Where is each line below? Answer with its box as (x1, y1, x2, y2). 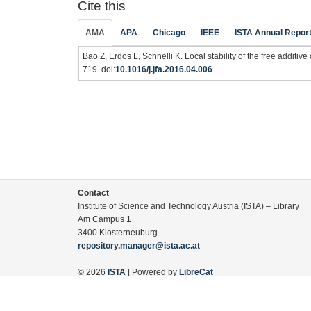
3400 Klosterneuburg (78, 228, 158, 237)
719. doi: (83, 65, 115, 74)
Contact (78, 188, 109, 198)
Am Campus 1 (78, 215, 131, 224)
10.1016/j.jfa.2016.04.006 (115, 65, 212, 74)
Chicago (153, 28, 185, 37)
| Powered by (126, 267, 179, 277)
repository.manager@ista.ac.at (78, 241, 200, 251)
